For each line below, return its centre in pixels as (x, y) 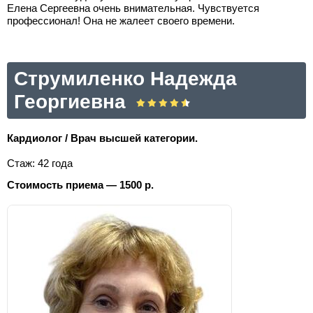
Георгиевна (70, 102)
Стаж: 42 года (40, 163)
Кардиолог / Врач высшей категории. (102, 138)
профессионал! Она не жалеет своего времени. (121, 21)
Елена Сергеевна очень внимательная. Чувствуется (133, 8)
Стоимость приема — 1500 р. (80, 185)
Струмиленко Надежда (125, 79)
